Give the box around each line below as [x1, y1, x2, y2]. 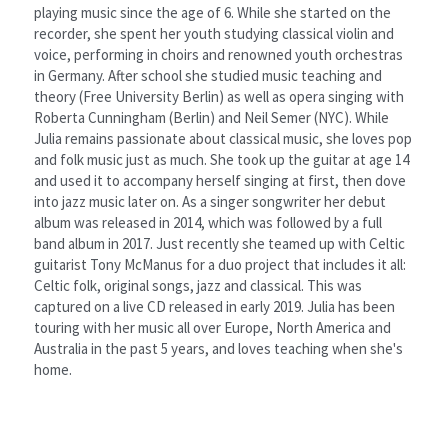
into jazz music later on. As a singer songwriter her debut [34, 191, 386, 211]
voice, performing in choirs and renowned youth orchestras [34, 44, 403, 64]
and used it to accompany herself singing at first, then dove [34, 170, 406, 190]
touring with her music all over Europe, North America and [34, 317, 391, 337]
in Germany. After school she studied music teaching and [34, 65, 382, 85]
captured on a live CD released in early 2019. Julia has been [34, 296, 395, 316]
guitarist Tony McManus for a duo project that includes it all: [34, 254, 406, 274]
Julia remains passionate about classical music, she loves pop [34, 128, 412, 148]
